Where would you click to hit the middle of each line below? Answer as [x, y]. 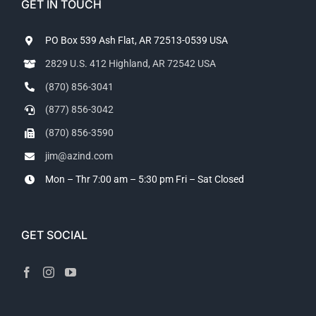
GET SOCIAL [54, 235]
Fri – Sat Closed [209, 179]
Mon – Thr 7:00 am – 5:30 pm [109, 179]
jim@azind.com [79, 156]
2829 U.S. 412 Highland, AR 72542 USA [130, 63]
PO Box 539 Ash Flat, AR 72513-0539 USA [136, 40]
